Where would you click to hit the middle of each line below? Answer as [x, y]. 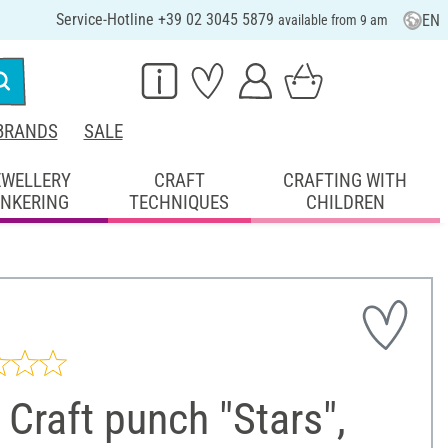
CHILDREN [345, 202]
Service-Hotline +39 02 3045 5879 [166, 19]
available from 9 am [332, 20]
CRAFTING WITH [345, 180]
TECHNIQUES [179, 202]
